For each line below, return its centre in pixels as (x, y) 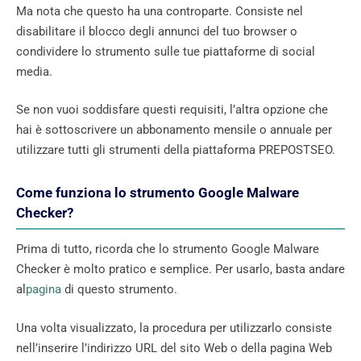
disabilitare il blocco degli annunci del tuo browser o (157, 31)
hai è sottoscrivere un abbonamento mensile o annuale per (174, 130)
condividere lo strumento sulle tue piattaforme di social (166, 51)
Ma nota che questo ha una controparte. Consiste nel (160, 11)
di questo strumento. (119, 290)
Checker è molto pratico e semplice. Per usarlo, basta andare (180, 270)
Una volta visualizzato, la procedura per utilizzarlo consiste (174, 328)
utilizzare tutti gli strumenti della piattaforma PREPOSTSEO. (176, 150)
